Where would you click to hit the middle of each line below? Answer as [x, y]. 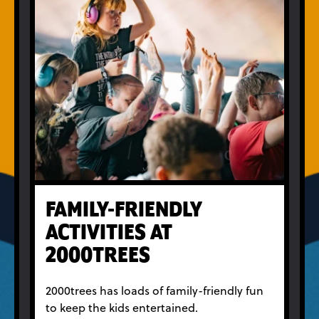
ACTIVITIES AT [109, 234]
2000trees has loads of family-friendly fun [155, 291]
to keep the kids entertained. [122, 308]
